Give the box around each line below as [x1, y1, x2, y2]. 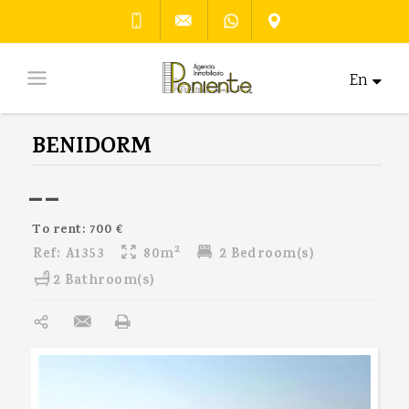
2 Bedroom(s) [215, 244, 314, 267]
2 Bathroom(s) [53, 270, 155, 293]
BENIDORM [32, 130, 152, 167]
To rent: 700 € [32, 220, 123, 241]
